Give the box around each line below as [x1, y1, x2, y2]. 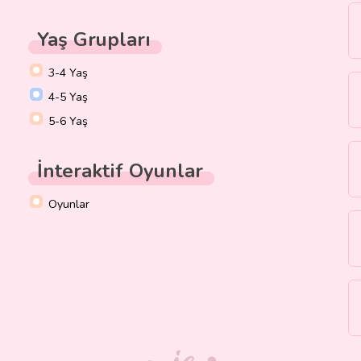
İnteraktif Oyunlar [36, 158, 203, 185]
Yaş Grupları [36, 27, 151, 53]
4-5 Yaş [48, 89, 88, 106]
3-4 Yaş [48, 65, 88, 81]
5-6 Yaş [48, 114, 88, 130]
